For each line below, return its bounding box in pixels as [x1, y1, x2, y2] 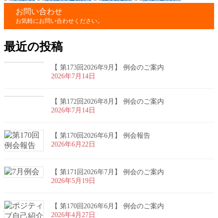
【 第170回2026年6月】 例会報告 [51, 131, 150, 139]
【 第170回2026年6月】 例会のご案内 [51, 202, 164, 210]
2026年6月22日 [51, 140, 95, 148]
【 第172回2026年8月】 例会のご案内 [51, 97, 164, 105]
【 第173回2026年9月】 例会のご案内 [51, 63, 164, 71]
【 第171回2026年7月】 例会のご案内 [51, 168, 164, 176]
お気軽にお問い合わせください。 [16, 18, 103, 25]
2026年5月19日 [51, 177, 95, 184]
